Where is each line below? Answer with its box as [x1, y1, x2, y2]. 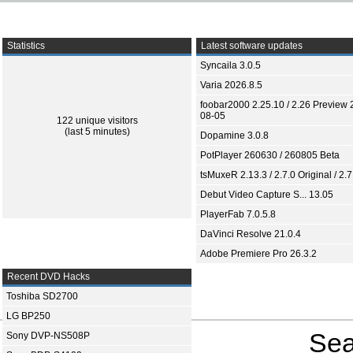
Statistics [5, 40, 45, 51]
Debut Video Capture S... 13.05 [200, 189, 333, 200]
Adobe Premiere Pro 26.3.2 [200, 248, 317, 259]
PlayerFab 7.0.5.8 [200, 209, 276, 220]
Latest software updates [199, 40, 303, 51]
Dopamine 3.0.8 [200, 130, 269, 141]
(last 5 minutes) [64, 126, 130, 137]
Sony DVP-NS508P [6, 330, 90, 341]
